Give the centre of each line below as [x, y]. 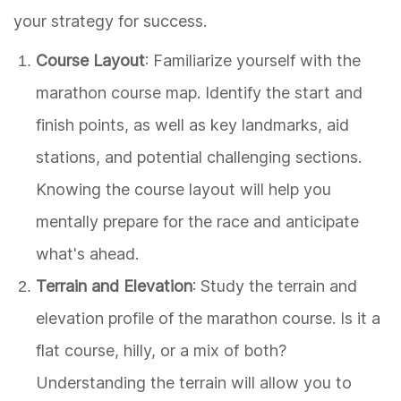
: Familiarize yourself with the [253, 60]
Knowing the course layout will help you [183, 189]
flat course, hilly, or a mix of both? [161, 350]
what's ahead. [87, 253]
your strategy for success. [110, 21]
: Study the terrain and [275, 286]
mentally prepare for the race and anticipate [197, 221]
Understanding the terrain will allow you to [194, 382]
